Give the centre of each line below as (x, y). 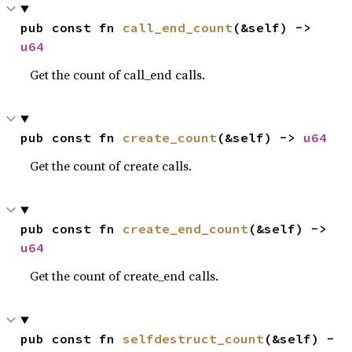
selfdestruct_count (194, 339)
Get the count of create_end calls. (125, 276)
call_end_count (178, 27)
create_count (170, 137)
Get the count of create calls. (111, 166)
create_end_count (186, 229)
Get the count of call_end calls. (118, 75)
